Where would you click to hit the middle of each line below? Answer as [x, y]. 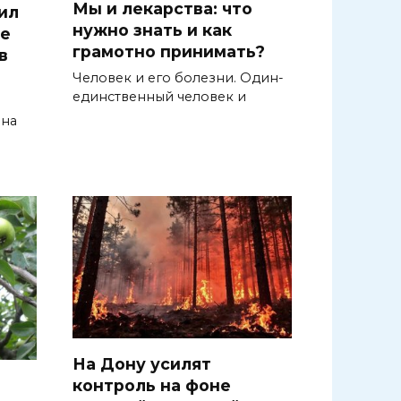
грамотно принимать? [169, 51]
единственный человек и [159, 96]
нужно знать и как [152, 30]
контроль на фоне [152, 385]
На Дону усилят [142, 363]
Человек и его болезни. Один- [178, 77]
